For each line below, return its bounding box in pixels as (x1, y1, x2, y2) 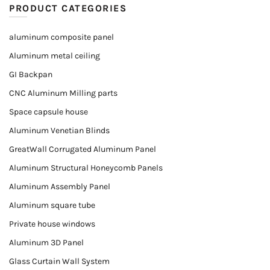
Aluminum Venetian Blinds (9, 125, 110, 136)
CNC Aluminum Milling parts (9, 88, 118, 98)
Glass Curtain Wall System (9, 256, 110, 266)
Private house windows (9, 219, 95, 229)
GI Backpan (9, 69, 52, 80)
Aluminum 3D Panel (9, 237, 84, 248)
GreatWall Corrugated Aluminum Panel (9, 144, 156, 154)
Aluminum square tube (9, 200, 95, 210)
